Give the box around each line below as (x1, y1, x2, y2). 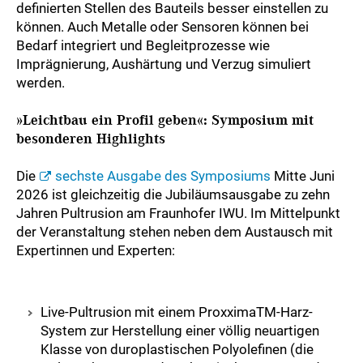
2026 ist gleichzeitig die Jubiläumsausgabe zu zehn (16, 186, 330, 203)
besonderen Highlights (16, 130, 165, 148)
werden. (16, 75, 65, 92)
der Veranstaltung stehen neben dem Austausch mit (16, 224, 333, 241)
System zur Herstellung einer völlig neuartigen (41, 322, 319, 340)
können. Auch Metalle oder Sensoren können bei (16, 19, 309, 36)
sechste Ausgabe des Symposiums (55, 168, 271, 185)
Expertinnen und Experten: (16, 242, 175, 259)
